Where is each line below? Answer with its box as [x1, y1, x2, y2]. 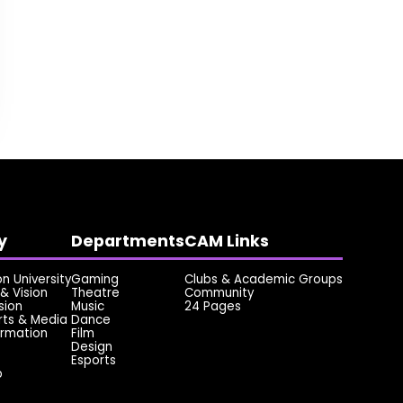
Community [184, 284, 254, 302]
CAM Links [184, 229, 269, 252]
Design [70, 338, 112, 356]
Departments [70, 229, 184, 252]
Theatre [70, 284, 120, 302]
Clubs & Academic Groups [184, 271, 343, 289]
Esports [70, 352, 116, 370]
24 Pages [184, 298, 241, 316]
